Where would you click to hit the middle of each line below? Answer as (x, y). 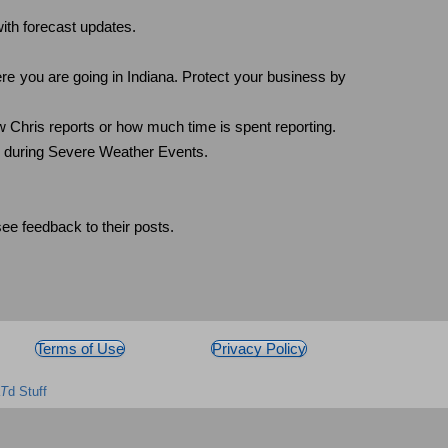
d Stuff (27, 391)
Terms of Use (80, 348)
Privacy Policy (258, 348)
